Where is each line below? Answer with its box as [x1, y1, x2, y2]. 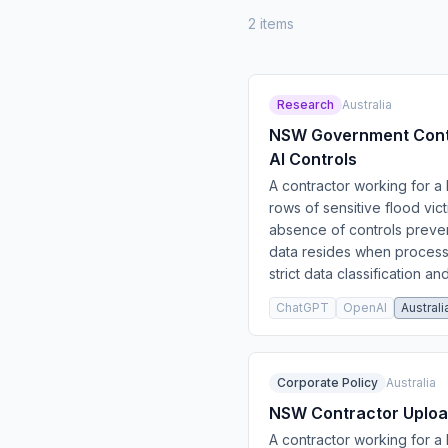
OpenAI [343, 299, 387, 315]
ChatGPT [276, 299, 329, 315]
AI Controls [269, 148, 357, 169]
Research [277, 96, 334, 112]
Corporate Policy [277, 374, 378, 390]
